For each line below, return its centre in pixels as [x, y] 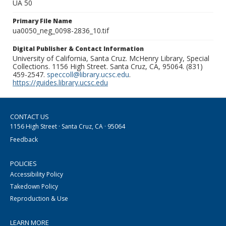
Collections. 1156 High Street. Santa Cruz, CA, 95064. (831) [108, 67]
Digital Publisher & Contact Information [78, 49]
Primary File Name [42, 21]
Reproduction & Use [39, 199]
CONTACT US [30, 117]
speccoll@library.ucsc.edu [88, 75]
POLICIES [23, 164]
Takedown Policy [34, 187]
